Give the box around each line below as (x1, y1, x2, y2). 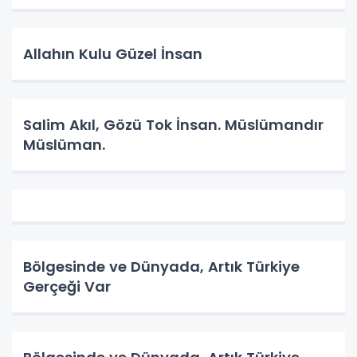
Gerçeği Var (23, 277, 115, 297)
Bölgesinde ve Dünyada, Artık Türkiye (23, 257, 300, 277)
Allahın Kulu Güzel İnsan (23, 44, 202, 65)
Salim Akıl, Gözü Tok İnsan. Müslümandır (23, 115, 324, 135)
